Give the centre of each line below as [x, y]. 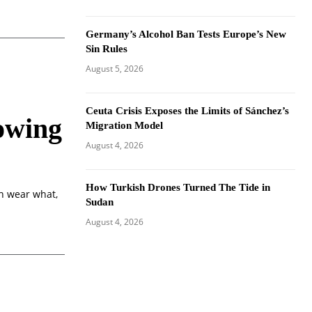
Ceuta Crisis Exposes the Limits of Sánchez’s [187, 111]
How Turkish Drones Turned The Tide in [178, 187]
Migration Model [124, 125]
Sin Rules [106, 49]
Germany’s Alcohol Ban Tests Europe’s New [186, 34]
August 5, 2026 [114, 69]
